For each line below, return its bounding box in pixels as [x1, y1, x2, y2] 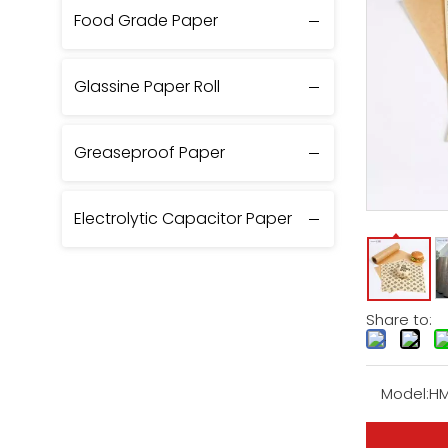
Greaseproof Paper [74, 141, 225, 164]
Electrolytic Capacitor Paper [74, 207, 292, 230]
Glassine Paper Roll [74, 75, 220, 98]
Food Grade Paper [74, 9, 218, 32]
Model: [381, 383, 429, 404]
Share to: [366, 309, 432, 330]
